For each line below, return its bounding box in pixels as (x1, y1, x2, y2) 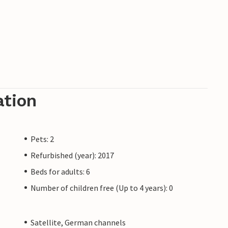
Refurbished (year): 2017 (31, 150, 114, 160)
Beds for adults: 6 (31, 166, 90, 177)
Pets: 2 (31, 133, 54, 144)
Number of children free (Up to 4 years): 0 (31, 182, 173, 193)
